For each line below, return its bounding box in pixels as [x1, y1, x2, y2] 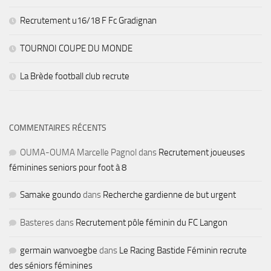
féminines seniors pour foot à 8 [9, 162, 126, 173]
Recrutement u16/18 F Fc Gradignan [20, 15, 157, 26]
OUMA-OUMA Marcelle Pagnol [20, 146, 137, 158]
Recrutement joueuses [158, 146, 245, 158]
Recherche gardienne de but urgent [103, 189, 236, 200]
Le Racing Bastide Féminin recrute [119, 244, 247, 256]
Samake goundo [20, 189, 81, 200]
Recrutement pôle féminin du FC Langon [76, 217, 227, 228]
